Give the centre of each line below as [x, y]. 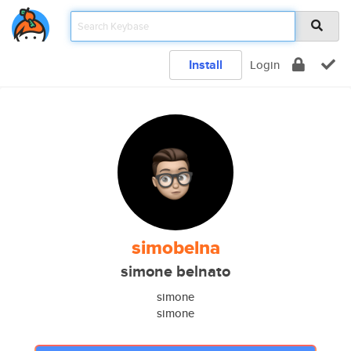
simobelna [175, 248]
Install [206, 65]
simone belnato [175, 271]
